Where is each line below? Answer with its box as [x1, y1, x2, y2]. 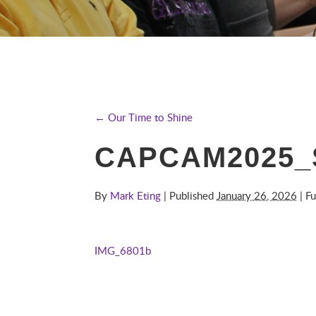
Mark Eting [110, 188, 162, 202]
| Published [161, 188, 217, 202]
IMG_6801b [95, 243, 152, 257]
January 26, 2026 [217, 188, 298, 202]
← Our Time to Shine [95, 110, 193, 124]
